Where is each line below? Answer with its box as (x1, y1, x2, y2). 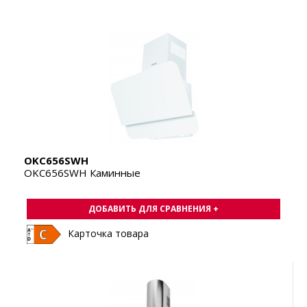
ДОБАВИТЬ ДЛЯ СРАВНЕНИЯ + (88, 203, 219, 215)
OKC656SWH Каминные (24, 166, 140, 180)
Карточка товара (68, 227, 149, 241)
